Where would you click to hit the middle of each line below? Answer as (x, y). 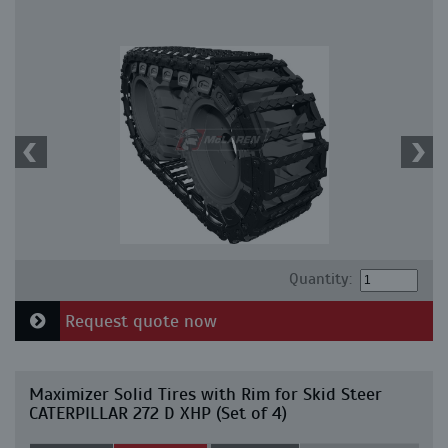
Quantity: (320, 279)
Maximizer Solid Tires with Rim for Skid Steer (205, 394)
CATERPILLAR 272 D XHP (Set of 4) (158, 413)
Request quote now (138, 321)
